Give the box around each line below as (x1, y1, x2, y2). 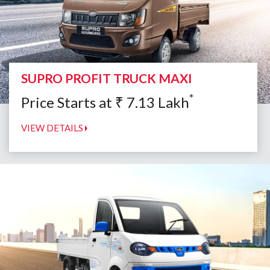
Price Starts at (21, 93, 115, 111)
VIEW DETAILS (21, 122, 85, 133)
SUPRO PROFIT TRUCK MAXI (21, 70, 192, 86)
